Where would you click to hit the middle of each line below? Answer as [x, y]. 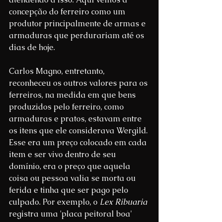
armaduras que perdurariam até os [78, 36]
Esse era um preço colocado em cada [79, 143]
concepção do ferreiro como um [68, 12]
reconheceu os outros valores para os [79, 83]
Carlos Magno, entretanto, [58, 71]
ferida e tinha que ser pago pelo [70, 190]
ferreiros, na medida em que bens [73, 95]
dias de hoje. [32, 48]
